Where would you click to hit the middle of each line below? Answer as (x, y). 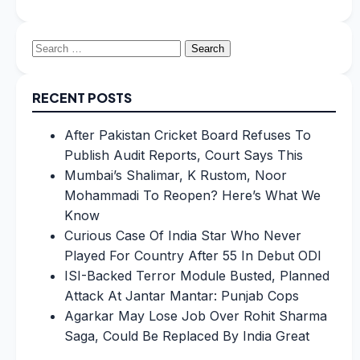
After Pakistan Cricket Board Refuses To (188, 135)
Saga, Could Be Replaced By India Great (187, 335)
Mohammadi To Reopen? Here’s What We (192, 195)
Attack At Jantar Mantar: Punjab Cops (182, 295)
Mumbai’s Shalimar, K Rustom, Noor (176, 175)
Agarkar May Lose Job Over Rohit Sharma (196, 315)
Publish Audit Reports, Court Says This (184, 155)
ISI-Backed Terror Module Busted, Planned (197, 275)
